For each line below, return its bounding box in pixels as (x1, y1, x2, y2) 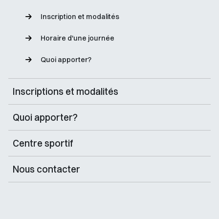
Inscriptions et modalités (12, 86, 118, 97)
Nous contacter (12, 163, 80, 175)
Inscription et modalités (41, 12, 119, 21)
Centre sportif (12, 137, 73, 149)
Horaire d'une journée (41, 34, 114, 43)
